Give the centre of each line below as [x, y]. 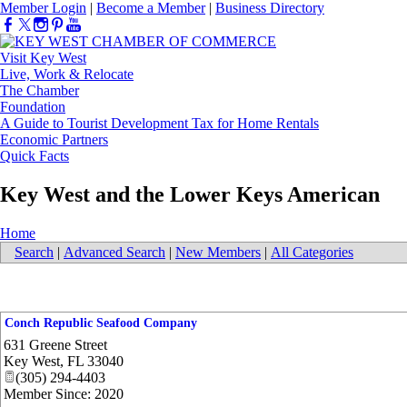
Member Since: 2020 [64, 394]
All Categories [312, 253]
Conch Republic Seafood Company [101, 323]
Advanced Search [114, 253]
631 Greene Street [55, 345]
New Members [218, 253]
